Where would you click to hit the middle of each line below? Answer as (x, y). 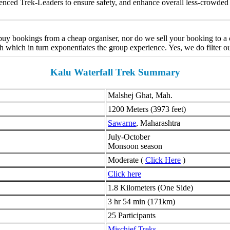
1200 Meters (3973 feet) (144, 109)
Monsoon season (132, 146)
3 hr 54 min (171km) (139, 201)
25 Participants (130, 215)
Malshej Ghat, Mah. (138, 95)
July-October (126, 137)
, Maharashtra (156, 123)
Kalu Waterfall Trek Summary (112, 72)
